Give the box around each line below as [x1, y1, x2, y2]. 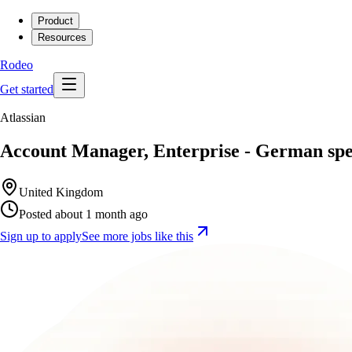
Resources [38, 31, 86, 43]
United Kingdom [19, 185, 103, 199]
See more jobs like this [82, 229, 193, 243]
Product [38, 15, 73, 27]
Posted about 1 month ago [19, 207, 148, 221]
